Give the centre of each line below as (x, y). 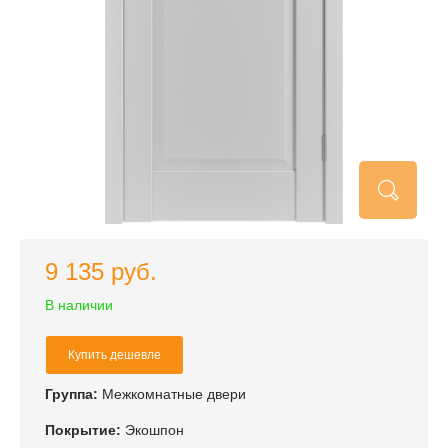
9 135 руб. (101, 271)
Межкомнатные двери (174, 394)
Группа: (71, 394)
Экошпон (154, 430)
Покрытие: (83, 430)
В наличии (79, 305)
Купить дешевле (114, 355)
